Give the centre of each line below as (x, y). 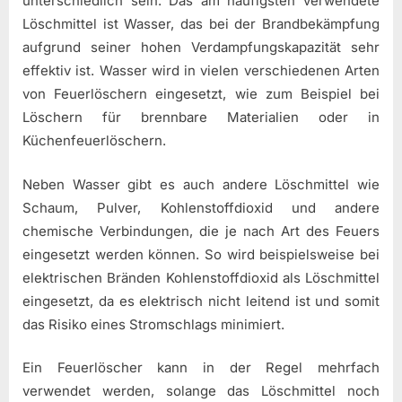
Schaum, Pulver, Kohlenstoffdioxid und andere (201, 207)
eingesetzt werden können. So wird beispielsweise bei (201, 254)
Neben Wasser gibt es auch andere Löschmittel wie (201, 184)
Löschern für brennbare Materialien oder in (201, 118)
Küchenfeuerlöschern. (94, 141)
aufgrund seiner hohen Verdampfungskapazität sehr (201, 48)
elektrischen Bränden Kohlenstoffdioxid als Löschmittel (201, 277)
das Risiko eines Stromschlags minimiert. (153, 324)
